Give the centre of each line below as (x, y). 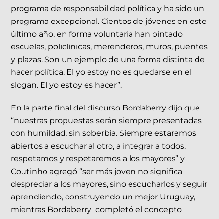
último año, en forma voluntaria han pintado (97, 34)
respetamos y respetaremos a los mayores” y (98, 159)
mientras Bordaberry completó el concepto (97, 210)
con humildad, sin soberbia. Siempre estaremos (104, 133)
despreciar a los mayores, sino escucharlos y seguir (109, 184)
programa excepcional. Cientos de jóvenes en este (109, 22)
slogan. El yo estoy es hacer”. (66, 85)
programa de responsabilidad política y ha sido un (108, 9)
